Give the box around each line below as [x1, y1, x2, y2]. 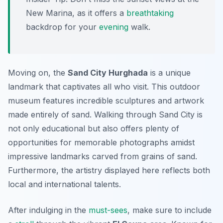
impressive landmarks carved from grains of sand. [8, 151, 197, 162]
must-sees [89, 205, 127, 216]
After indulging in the [8, 205, 89, 216]
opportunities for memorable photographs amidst [8, 137, 195, 148]
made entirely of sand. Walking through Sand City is [8, 110, 203, 120]
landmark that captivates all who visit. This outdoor [8, 82, 200, 92]
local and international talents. [8, 179, 121, 190]
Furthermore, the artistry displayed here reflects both [8, 165, 210, 176]
